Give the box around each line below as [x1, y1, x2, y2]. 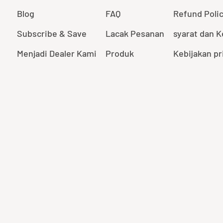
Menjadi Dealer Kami [16, 48, 97, 59]
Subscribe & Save [16, 28, 87, 39]
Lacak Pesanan [105, 28, 164, 39]
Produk [105, 48, 134, 59]
